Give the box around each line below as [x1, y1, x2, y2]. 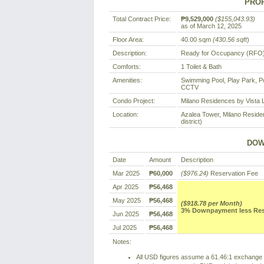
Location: [113, 111, 138, 118]
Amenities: [113, 77, 142, 84]
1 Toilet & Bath [181, 63, 222, 71]
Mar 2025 [113, 170, 140, 177]
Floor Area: [113, 36, 144, 44]
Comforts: [113, 63, 141, 71]
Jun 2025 [113, 210, 139, 218]
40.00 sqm [181, 36, 213, 44]
